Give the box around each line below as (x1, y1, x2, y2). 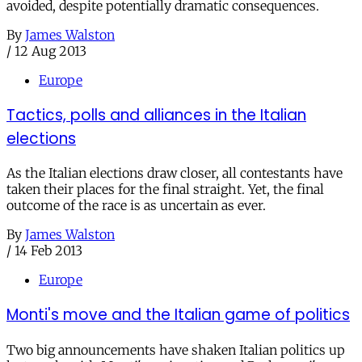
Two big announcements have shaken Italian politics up (6, 341, 345, 358)
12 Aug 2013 (15, 42, 86, 59)
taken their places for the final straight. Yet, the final (6, 181, 324, 198)
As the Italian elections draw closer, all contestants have (6, 165, 343, 182)
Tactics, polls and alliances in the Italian (6, 103, 306, 126)
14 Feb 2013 (15, 242, 82, 259)
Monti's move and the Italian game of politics (6, 304, 350, 326)
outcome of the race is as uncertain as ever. (6, 197, 266, 214)
